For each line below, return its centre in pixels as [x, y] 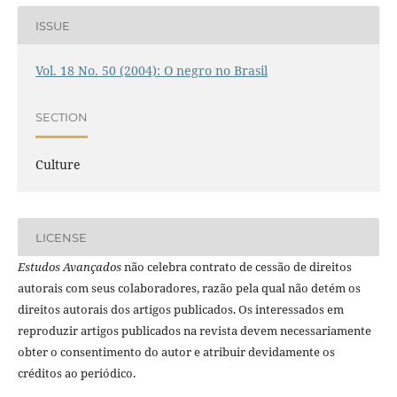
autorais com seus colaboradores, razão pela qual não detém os [189, 288]
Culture [58, 165]
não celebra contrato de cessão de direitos [236, 267]
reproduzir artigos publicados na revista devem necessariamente [194, 331]
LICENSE [61, 237]
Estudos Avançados [69, 267]
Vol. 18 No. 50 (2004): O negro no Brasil [151, 71]
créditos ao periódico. [76, 374]
